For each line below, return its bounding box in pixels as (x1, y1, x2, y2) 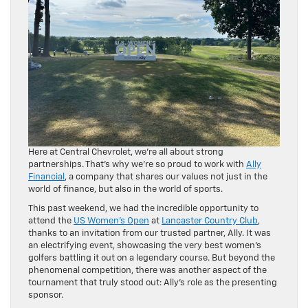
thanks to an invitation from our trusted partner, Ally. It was (28, 228, 271, 238)
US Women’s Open (74, 216, 149, 225)
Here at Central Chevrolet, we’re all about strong (28, 147, 223, 157)
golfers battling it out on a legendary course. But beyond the (28, 253, 275, 263)
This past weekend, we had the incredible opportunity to (28, 203, 258, 213)
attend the (28, 216, 74, 225)
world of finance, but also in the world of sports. (28, 184, 223, 194)
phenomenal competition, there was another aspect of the (28, 265, 267, 275)
